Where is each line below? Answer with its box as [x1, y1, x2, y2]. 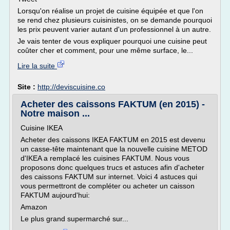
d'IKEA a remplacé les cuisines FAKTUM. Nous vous [21, 154, 189, 162]
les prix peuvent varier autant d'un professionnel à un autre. [17, 25, 211, 33]
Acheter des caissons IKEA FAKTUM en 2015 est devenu [21, 136, 205, 144]
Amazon [21, 203, 47, 211]
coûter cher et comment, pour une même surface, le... [17, 46, 193, 54]
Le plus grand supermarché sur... [21, 215, 128, 223]
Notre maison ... [21, 108, 90, 119]
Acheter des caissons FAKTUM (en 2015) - [21, 99, 205, 109]
